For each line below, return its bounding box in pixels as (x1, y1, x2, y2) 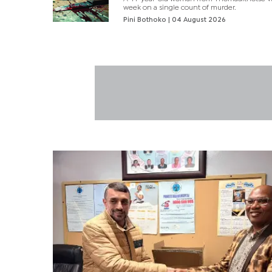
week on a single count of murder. (123, 4, 236, 11)
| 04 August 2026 (168, 16, 226, 23)
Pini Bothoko (123, 16, 169, 23)
